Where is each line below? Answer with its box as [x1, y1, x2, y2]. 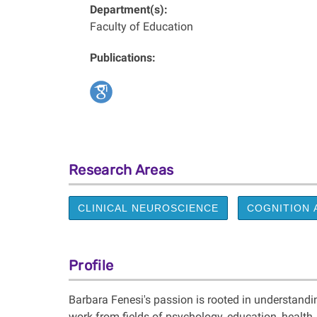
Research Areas [69, 161, 174, 178]
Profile [69, 257, 114, 274]
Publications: [90, 51, 156, 64]
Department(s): [90, 3, 168, 16]
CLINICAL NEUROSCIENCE [78, 202, 219, 214]
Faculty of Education [90, 20, 193, 33]
